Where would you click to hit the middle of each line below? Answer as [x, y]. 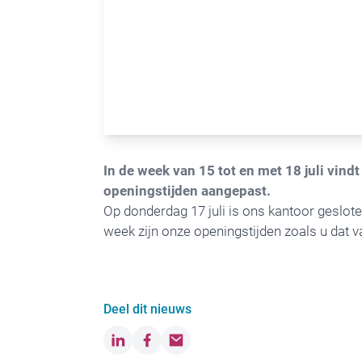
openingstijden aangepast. [187, 191]
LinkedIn [142, 341]
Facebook [174, 341]
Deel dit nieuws [147, 309]
